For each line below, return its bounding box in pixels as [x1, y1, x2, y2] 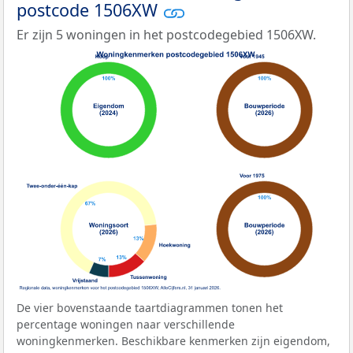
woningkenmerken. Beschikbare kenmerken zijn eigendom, [17, 333, 330, 348]
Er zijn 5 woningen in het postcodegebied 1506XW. [17, 25, 316, 43]
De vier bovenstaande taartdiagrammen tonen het [17, 299, 283, 315]
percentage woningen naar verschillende [17, 316, 235, 332]
